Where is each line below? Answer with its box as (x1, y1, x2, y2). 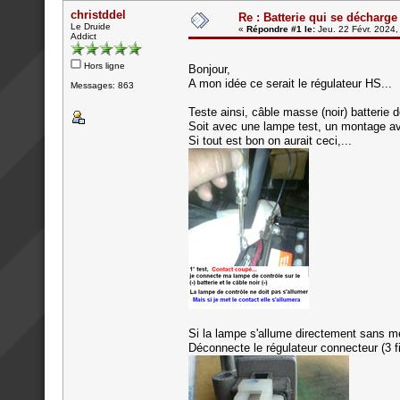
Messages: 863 (71, 79, 134, 90)
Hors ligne (81, 60, 125, 71)
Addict (71, 30, 96, 41)
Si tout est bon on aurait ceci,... (188, 133, 352, 147)
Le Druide (71, 21, 111, 31)
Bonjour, (188, 62, 230, 76)
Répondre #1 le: (246, 23, 315, 34)
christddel (71, 7, 126, 21)
